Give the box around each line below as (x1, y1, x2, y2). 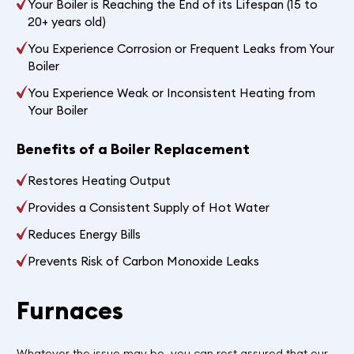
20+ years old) (28, 14, 107, 30)
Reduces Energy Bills (28, 227, 141, 243)
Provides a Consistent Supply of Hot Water (28, 200, 270, 216)
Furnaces (16, 294, 123, 326)
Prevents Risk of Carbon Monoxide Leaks (28, 254, 260, 269)
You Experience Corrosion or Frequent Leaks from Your (28, 41, 335, 57)
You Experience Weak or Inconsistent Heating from (28, 85, 316, 101)
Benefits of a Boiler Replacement (16, 140, 250, 159)
